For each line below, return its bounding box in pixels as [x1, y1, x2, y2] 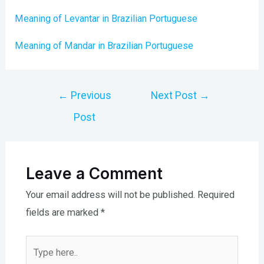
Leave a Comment [25, 163, 163, 183]
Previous [68, 90, 112, 102]
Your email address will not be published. [25, 189, 195, 200]
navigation [37, 104, 79, 115]
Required [197, 189, 235, 200]
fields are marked [25, 206, 101, 218]
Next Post [151, 90, 200, 102]
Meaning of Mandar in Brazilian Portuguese [15, 39, 194, 51]
